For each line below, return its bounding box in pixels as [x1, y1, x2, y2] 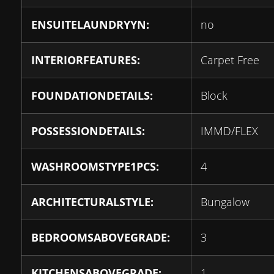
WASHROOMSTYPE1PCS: [31, 158, 159, 174]
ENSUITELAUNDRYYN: [31, 17, 149, 32]
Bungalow [201, 194, 250, 209]
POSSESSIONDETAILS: [31, 123, 145, 138]
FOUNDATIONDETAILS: [31, 87, 153, 103]
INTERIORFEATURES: [31, 52, 140, 67]
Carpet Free [201, 52, 259, 67]
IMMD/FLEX [201, 123, 258, 138]
